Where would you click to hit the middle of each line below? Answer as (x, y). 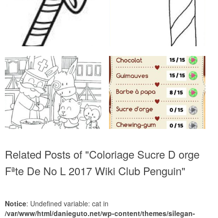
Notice (16, 203)
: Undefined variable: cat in (67, 203)
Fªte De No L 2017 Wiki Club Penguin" (95, 171)
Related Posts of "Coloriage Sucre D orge (102, 154)
